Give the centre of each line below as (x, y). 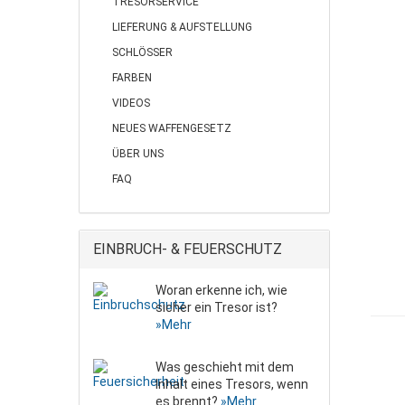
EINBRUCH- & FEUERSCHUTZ (188, 249)
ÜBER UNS (138, 154)
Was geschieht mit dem (225, 367)
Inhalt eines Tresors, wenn (232, 384)
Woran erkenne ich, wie (221, 290)
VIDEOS (131, 103)
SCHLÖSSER (142, 52)
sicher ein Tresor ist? (217, 307)
